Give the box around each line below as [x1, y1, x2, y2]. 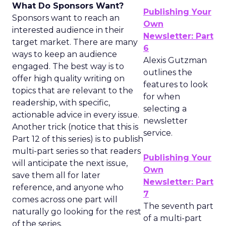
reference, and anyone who [12, 183, 124, 192]
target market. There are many [12, 37, 138, 47]
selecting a [143, 104, 187, 114]
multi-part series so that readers [12, 146, 141, 156]
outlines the [143, 68, 192, 77]
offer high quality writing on [12, 74, 125, 83]
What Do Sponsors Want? [12, 1, 124, 11]
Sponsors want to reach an [12, 13, 120, 23]
